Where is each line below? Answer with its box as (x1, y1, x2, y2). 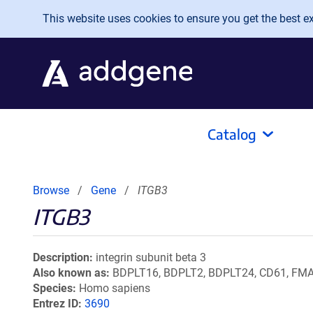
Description (33, 251, 89, 264)
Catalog (208, 125, 256, 143)
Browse (33, 184, 69, 197)
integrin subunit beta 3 (96, 251, 206, 264)
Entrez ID (33, 297, 78, 310)
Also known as (33, 266, 106, 279)
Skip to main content (11, 8, 125, 22)
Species (33, 282, 73, 295)
